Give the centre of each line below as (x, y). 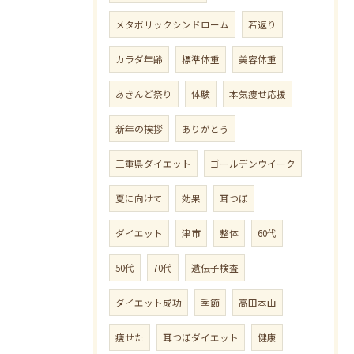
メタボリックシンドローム (172, 24)
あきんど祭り (144, 94)
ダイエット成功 (149, 303)
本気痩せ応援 (258, 94)
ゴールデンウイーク (253, 164)
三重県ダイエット (153, 164)
